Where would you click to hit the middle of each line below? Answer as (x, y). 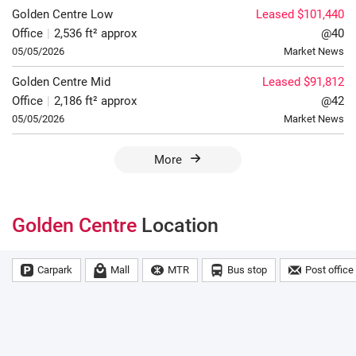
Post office (329, 270)
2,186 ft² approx (95, 101)
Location (180, 226)
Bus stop (247, 270)
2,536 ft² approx (95, 34)
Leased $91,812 (303, 82)
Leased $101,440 (300, 15)
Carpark (55, 270)
